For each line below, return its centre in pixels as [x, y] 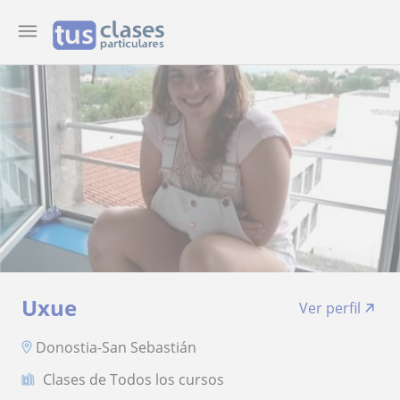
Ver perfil [330, 308]
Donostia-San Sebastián [116, 347]
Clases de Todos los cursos [133, 379]
